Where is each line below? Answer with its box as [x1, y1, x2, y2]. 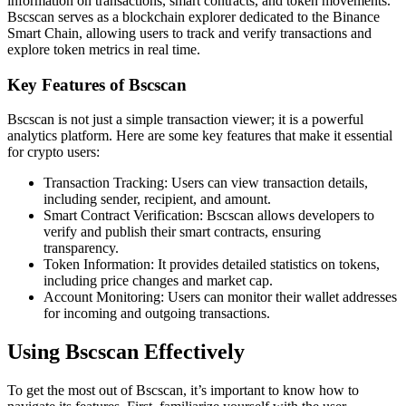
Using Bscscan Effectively [7, 340, 245, 364]
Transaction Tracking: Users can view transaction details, [43, 175, 368, 191]
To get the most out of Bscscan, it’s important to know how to [7, 382, 359, 399]
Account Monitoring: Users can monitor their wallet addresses [43, 289, 397, 305]
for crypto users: [7, 144, 100, 160]
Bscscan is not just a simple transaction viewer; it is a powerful [7, 111, 363, 128]
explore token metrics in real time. [7, 41, 200, 57]
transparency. [43, 240, 119, 256]
